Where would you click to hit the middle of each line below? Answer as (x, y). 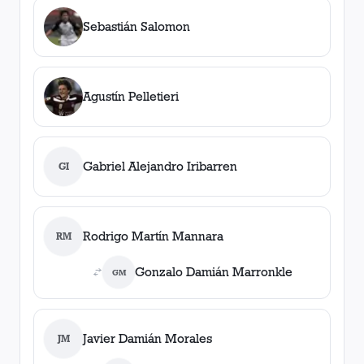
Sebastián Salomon (136, 26)
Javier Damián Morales (147, 338)
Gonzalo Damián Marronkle (214, 272)
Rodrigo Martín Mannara (153, 236)
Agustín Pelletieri (131, 96)
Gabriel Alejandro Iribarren (160, 166)
